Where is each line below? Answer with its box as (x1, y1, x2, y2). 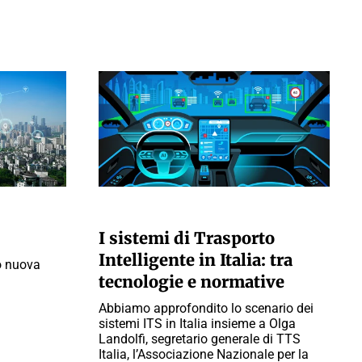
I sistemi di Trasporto (99, 228, 275, 248)
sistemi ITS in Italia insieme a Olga (99, 316, 296, 331)
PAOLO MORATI (99, 204, 171, 217)
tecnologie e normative (99, 271, 284, 292)
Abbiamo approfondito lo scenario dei (99, 301, 314, 316)
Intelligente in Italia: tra (99, 250, 293, 270)
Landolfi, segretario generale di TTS (99, 331, 301, 347)
